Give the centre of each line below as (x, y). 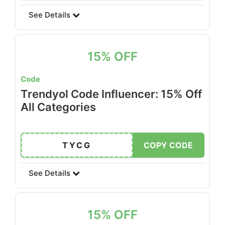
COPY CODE (168, 145)
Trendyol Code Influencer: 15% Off (111, 94)
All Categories (58, 107)
